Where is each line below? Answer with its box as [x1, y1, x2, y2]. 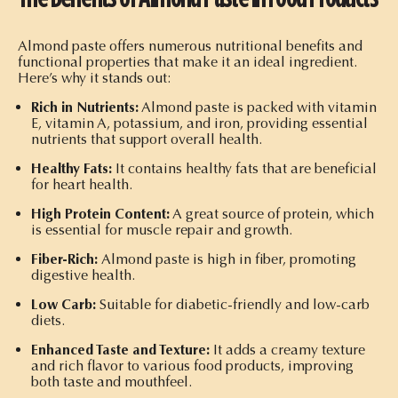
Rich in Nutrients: [31, 98, 139, 115]
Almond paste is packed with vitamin [139, 98, 377, 115]
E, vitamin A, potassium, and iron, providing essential [31, 114, 368, 131]
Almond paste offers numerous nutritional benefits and [18, 36, 362, 54]
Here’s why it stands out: [18, 68, 171, 86]
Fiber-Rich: [31, 250, 101, 267]
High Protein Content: [31, 204, 170, 222]
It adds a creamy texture [213, 340, 365, 358]
